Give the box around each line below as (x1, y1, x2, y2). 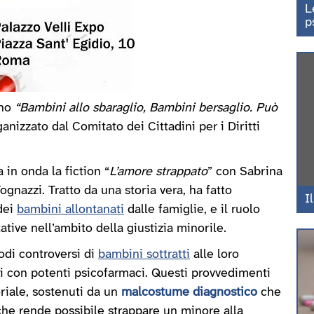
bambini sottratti (98, 248, 190, 261)
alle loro (190, 248, 239, 261)
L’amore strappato (109, 165, 207, 179)
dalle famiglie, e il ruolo (124, 203, 260, 217)
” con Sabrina (207, 165, 282, 179)
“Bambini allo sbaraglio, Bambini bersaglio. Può (15, 102, 278, 115)
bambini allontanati (17, 203, 124, 217)
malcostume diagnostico (121, 286, 257, 299)
